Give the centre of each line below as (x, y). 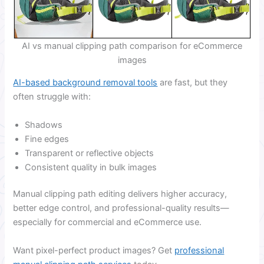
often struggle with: (52, 97)
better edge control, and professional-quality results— (121, 208)
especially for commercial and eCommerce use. (108, 222)
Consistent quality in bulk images (91, 167)
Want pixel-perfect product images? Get (94, 250)
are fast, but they (193, 83)
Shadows (44, 125)
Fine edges (47, 139)
